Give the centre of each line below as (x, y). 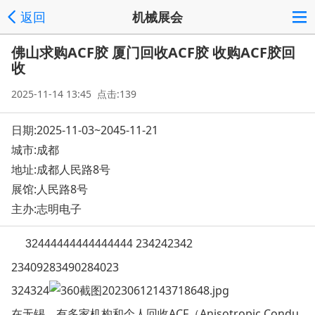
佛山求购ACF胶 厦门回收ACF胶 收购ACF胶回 (153, 52)
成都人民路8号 (73, 169)
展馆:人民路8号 (50, 189)
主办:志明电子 (46, 209)
